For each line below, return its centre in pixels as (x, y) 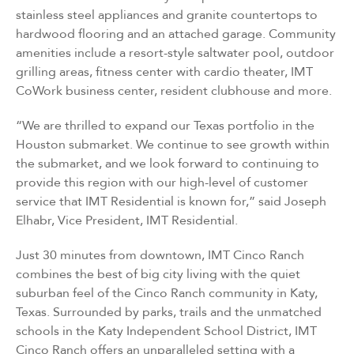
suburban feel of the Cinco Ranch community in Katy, (167, 293)
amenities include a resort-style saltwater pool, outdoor (175, 53)
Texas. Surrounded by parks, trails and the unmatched (169, 312)
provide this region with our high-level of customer (162, 182)
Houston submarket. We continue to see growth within (173, 144)
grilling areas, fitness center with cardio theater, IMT (164, 72)
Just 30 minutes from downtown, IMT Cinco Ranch (160, 255)
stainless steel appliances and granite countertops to (167, 15)
